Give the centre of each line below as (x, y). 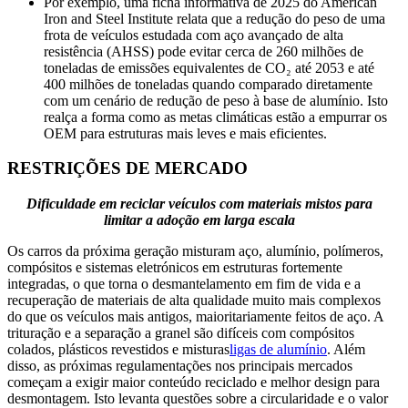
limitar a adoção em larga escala (199, 220)
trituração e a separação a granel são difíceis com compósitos (181, 333)
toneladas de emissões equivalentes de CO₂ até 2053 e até (209, 67)
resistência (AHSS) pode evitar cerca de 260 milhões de (204, 51)
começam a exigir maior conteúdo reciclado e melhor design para (194, 382)
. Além (346, 350)
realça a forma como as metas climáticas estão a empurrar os (215, 117)
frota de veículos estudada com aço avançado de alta (194, 35)
